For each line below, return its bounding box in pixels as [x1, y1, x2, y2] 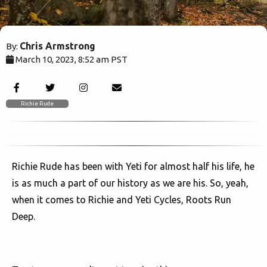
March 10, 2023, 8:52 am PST [15, 54, 128, 64]
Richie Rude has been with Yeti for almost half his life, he [12, 161, 254, 172]
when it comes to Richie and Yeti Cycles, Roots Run [12, 194, 231, 205]
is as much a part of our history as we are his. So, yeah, [12, 178, 249, 188]
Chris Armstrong [20, 41, 95, 51]
